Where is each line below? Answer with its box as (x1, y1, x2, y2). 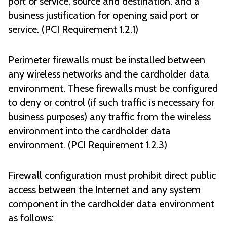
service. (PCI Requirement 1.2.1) (8, 23, 138, 36)
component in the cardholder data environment (8, 198, 214, 210)
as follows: (8, 212, 54, 224)
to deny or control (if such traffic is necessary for (8, 96, 214, 109)
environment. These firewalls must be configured (8, 82, 218, 95)
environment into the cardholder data (8, 125, 171, 137)
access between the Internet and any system (8, 183, 201, 196)
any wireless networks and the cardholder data (8, 68, 209, 81)
